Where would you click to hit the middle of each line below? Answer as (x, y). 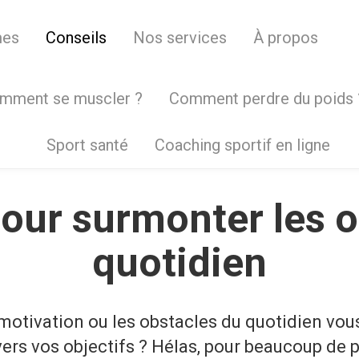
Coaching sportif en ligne (242, 145)
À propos (286, 38)
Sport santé (87, 145)
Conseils (76, 38)
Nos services (180, 38)
